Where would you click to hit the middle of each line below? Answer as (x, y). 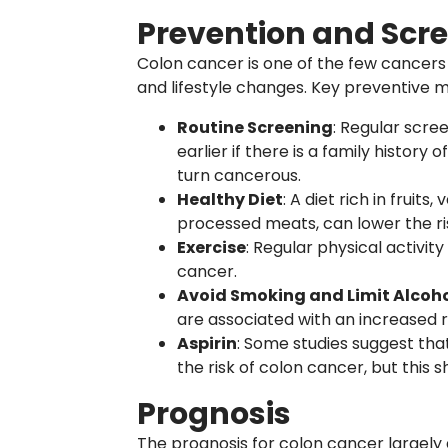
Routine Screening (255, 127)
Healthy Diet (230, 199)
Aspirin (207, 343)
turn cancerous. (239, 175)
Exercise (211, 247)
